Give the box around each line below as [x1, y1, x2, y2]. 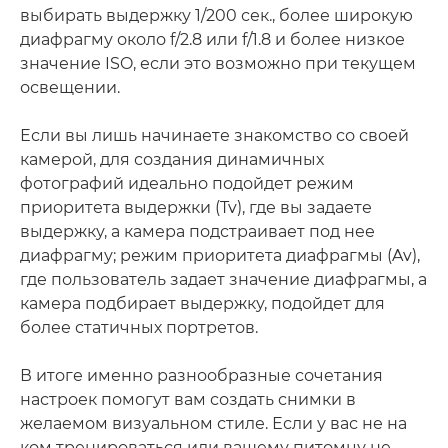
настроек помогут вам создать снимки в [20, 389, 356, 409]
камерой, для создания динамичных [20, 149, 324, 169]
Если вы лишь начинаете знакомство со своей [20, 125, 409, 145]
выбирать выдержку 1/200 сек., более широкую [20, 5, 413, 25]
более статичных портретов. [20, 317, 258, 337]
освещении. [20, 77, 120, 97]
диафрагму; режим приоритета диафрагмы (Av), [20, 245, 420, 265]
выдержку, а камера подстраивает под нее [20, 221, 375, 241]
